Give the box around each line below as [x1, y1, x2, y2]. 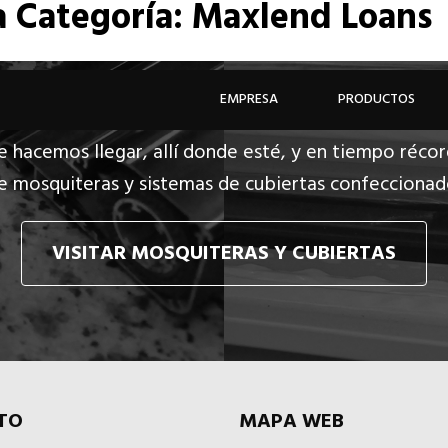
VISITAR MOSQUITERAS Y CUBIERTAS [52, 237, 396, 270]
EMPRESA [220, 88, 278, 111]
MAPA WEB [239, 406, 344, 438]
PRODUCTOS [338, 88, 415, 111]
